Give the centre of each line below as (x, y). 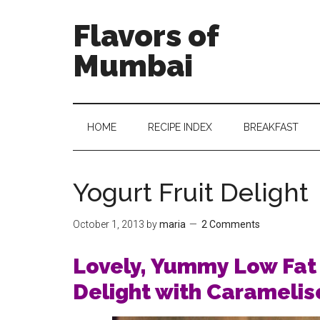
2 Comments (231, 224)
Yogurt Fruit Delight (191, 192)
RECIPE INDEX (180, 127)
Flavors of (146, 36)
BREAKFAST (271, 127)
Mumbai (133, 66)
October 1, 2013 (109, 224)
